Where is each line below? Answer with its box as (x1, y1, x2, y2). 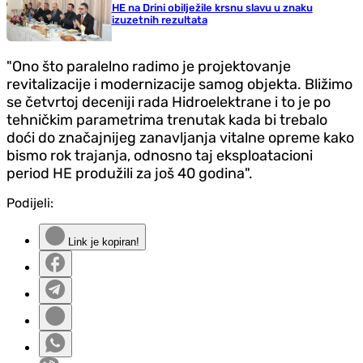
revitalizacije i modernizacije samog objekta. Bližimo (6, 75, 352, 93)
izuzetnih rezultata (111, 13, 207, 26)
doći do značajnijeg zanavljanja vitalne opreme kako (6, 128, 354, 147)
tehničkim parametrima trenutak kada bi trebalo (6, 110, 327, 129)
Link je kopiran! (65, 235, 139, 248)
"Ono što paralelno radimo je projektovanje (6, 57, 291, 75)
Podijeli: (6, 194, 53, 211)
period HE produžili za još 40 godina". (6, 164, 253, 182)
